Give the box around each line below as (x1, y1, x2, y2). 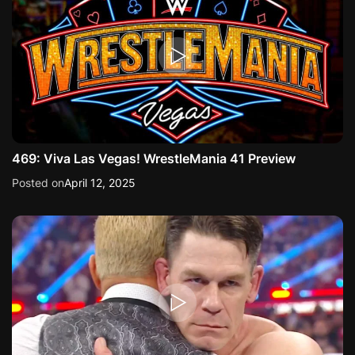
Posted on (12, 176, 64, 189)
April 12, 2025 (64, 176, 136, 189)
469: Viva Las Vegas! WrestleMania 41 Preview (12, 151, 296, 166)
